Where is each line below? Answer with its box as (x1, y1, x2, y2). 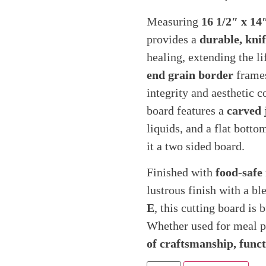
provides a (146, 32, 199, 46)
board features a (146, 103, 227, 117)
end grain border (146, 68, 233, 81)
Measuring (146, 14, 201, 28)
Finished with (146, 166, 216, 179)
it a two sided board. (146, 139, 245, 153)
